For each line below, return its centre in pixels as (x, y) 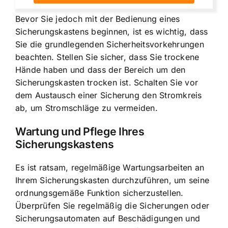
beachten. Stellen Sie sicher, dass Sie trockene (107, 57)
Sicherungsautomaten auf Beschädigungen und (108, 219)
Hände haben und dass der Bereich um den (101, 69)
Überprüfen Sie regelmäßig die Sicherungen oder (112, 206)
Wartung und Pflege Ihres (80, 132)
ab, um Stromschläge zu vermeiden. (87, 108)
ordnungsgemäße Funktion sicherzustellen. (99, 193)
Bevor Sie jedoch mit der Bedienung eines (98, 19)
